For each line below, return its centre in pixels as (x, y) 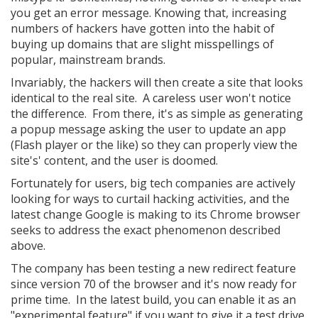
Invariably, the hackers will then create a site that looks (157, 82)
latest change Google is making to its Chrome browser (155, 214)
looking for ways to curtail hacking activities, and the (150, 199)
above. (28, 246)
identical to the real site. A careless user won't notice (151, 98)
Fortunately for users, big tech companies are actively (153, 183)
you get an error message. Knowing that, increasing (149, 13)
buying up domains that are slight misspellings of (142, 44)
